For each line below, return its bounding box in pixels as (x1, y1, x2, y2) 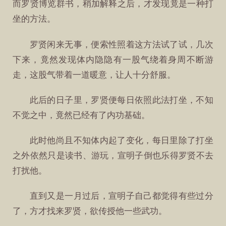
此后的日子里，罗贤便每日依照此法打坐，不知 (29, 95, 213, 105)
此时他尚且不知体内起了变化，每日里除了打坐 (29, 135, 213, 145)
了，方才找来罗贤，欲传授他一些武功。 (13, 206, 167, 216)
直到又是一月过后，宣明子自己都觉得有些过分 (29, 191, 213, 201)
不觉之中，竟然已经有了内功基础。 (13, 110, 150, 120)
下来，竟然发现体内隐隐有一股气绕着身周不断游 (13, 54, 213, 65)
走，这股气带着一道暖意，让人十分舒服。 (13, 70, 176, 80)
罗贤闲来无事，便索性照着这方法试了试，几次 (29, 39, 213, 49)
